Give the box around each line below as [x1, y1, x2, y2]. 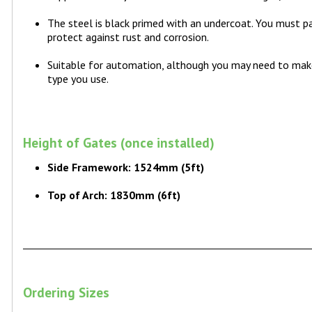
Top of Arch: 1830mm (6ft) [47, 188, 184, 203]
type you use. [47, 72, 109, 86]
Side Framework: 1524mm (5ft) [47, 160, 210, 175]
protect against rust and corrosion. [47, 30, 210, 45]
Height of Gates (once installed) [23, 134, 215, 152]
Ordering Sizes [23, 283, 110, 302]
